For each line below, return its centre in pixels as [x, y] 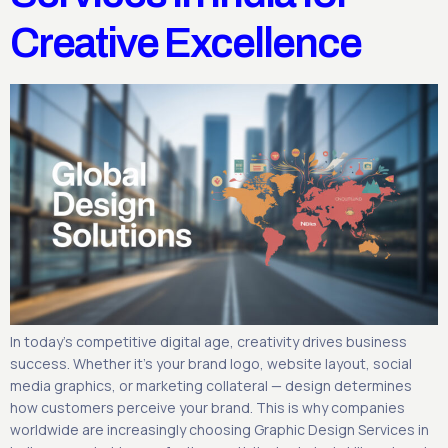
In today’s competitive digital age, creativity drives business [208, 342]
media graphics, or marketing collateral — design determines [211, 386]
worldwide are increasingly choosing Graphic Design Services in [219, 430]
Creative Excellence [185, 43]
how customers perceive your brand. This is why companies [207, 408]
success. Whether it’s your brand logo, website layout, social [211, 364]
